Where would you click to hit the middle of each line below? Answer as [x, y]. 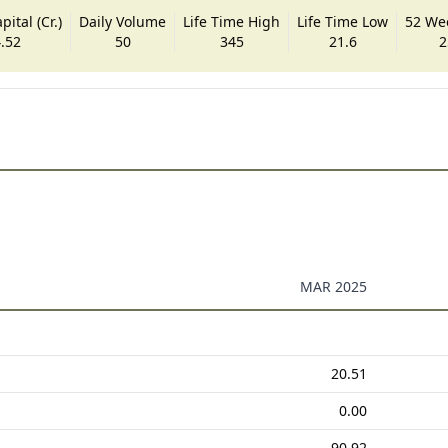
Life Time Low [343, 21]
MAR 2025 [333, 286]
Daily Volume [123, 21]
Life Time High [232, 21]
